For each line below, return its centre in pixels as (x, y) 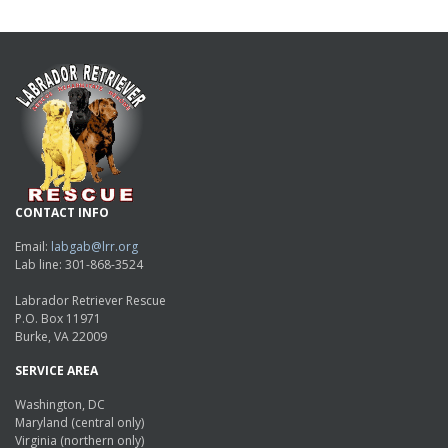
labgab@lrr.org (94, 246)
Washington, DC (60, 404)
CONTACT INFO (62, 212)
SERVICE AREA (56, 370)
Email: (33, 246)
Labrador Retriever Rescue (90, 300)
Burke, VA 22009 (61, 336)
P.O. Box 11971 (58, 318)
